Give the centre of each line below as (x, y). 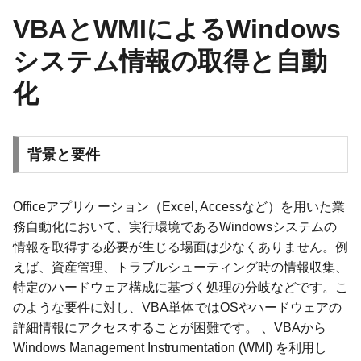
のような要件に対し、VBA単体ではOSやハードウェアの (177, 307)
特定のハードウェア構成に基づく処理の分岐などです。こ (180, 287)
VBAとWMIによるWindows (177, 29)
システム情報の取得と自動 (170, 61)
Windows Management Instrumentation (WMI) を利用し (170, 347)
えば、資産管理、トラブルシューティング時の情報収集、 (180, 267)
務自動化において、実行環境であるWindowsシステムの (175, 226)
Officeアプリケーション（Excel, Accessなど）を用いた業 (179, 206)
